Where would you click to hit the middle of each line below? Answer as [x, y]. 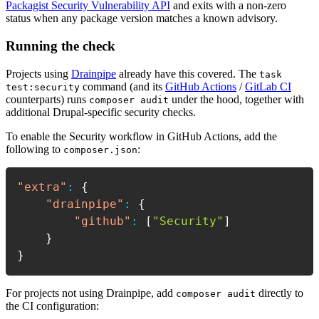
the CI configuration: [52, 305]
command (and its [122, 86]
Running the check [61, 46]
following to [35, 149]
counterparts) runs [47, 99]
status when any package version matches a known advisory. [142, 19]
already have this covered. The [188, 73]
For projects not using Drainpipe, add [91, 293]
